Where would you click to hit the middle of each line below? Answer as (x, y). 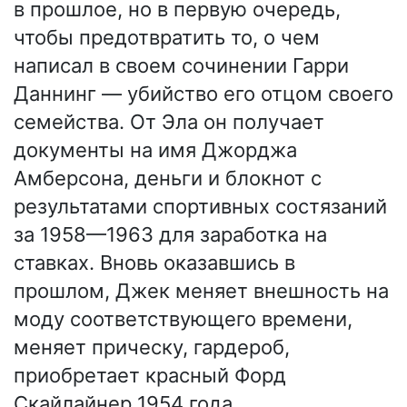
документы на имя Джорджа (155, 150)
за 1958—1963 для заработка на (170, 235)
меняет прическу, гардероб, (152, 347)
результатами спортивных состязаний (200, 207)
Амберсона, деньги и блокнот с (168, 179)
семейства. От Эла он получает (169, 122)
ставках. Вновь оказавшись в (154, 263)
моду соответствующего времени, (183, 319)
